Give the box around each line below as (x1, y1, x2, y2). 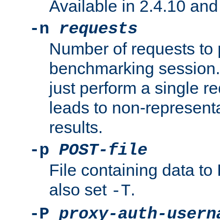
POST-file (59, 141, 147, 160)
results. (49, 118, 103, 137)
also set (49, 180, 111, 199)
